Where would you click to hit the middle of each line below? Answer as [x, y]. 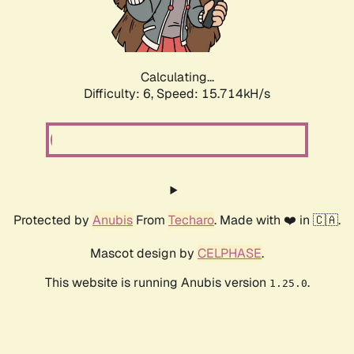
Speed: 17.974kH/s [213, 94]
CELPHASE [230, 254]
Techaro [191, 220]
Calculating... [177, 77]
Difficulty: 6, [120, 94]
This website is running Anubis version [157, 283]
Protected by [53, 220]
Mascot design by [144, 254]
